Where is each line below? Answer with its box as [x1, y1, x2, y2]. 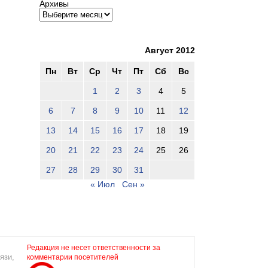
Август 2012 [145, 45, 195, 55]
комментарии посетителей [27, 252, 118, 261]
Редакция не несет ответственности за [27, 243, 160, 252]
